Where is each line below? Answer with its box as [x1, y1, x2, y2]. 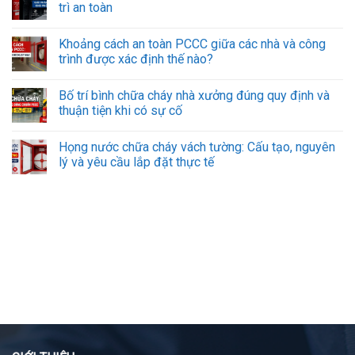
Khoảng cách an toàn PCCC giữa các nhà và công [59, 36, 326, 52]
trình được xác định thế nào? [59, 52, 213, 67]
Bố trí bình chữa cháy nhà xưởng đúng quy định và [59, 88, 330, 104]
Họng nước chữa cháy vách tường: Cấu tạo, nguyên [59, 139, 335, 155]
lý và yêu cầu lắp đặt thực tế [59, 155, 214, 170]
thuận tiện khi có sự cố [59, 103, 182, 119]
